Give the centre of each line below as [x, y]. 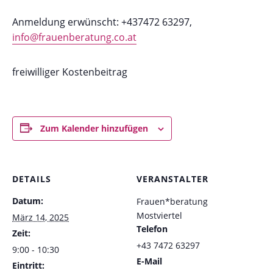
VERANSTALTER [172, 179]
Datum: [28, 200]
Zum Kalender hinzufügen [94, 128]
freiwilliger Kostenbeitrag [70, 72]
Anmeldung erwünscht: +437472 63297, [102, 22]
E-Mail [149, 261]
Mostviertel [159, 215]
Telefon [152, 229]
